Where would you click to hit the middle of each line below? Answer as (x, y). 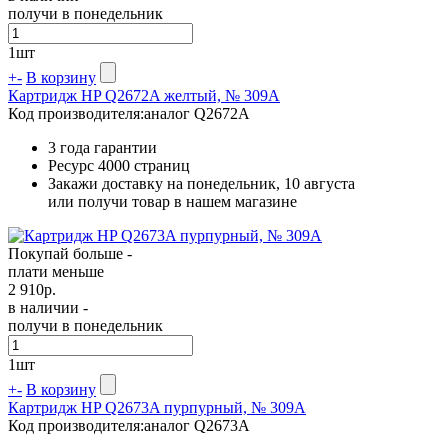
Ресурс (73, 165)
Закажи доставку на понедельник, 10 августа (201, 183)
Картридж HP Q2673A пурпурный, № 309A (157, 407)
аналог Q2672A (197, 113)
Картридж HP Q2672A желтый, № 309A (144, 95)
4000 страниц (144, 165)
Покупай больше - (70, 253)
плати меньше (56, 271)
